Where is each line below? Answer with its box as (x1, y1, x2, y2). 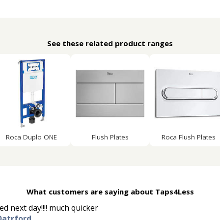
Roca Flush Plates (162, 133, 216, 141)
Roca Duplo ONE (6, 133, 57, 141)
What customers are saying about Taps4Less (26, 187, 194, 196)
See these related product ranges (47, 38, 173, 48)
